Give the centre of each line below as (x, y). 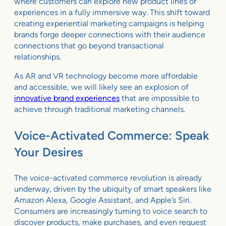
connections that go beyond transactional (89, 45)
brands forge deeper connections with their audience (110, 34)
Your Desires (48, 152)
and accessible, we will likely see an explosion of (101, 87)
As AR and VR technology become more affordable (106, 76)
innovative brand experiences (67, 98)
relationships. (38, 56)
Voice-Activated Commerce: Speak (111, 136)
